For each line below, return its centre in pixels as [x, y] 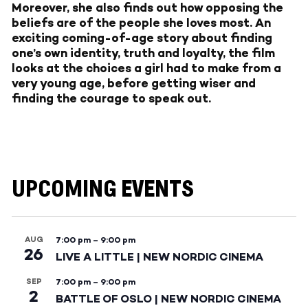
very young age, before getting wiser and [134, 84]
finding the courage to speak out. [111, 99]
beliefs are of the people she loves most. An [141, 23]
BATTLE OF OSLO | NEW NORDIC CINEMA [168, 298]
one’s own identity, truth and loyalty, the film [143, 53]
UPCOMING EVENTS [103, 190]
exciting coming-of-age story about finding [142, 38]
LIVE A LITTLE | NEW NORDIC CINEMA [159, 256]
